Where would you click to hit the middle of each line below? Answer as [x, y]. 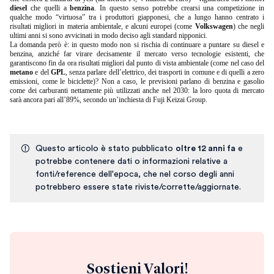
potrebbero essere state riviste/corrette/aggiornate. [138, 187]
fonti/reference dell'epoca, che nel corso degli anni [135, 174]
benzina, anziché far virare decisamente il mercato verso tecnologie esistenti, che [137, 54]
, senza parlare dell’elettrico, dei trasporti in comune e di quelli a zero [165, 72]
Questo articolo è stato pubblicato [106, 148]
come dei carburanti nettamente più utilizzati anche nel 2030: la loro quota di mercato [137, 90]
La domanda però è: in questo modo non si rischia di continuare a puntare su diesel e [137, 44]
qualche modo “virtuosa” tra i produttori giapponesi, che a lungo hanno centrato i [137, 17]
